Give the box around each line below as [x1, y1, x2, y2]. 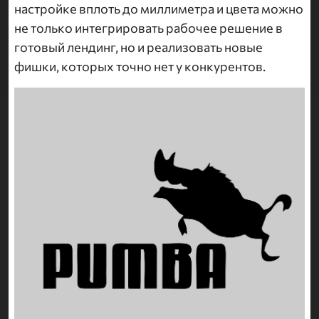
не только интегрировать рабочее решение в [14, 20, 283, 36]
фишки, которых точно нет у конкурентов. [14, 58, 266, 75]
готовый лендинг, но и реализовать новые [14, 39, 263, 56]
